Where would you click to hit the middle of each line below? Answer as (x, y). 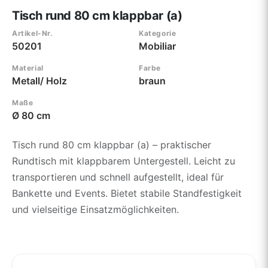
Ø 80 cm (31, 115)
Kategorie (158, 33)
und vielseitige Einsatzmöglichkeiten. (95, 209)
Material (28, 68)
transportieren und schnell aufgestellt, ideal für (118, 177)
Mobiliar (157, 46)
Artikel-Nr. (33, 33)
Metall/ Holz (39, 80)
